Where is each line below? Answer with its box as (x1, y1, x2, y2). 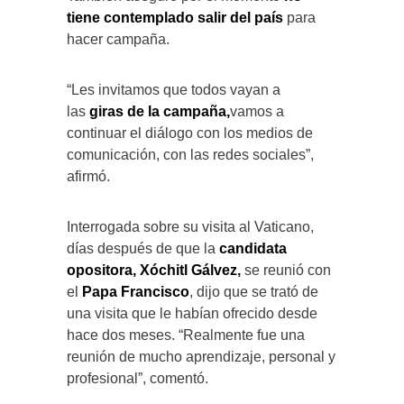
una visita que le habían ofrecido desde (67, 305, 317, 321)
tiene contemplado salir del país (67, 9, 287, 25)
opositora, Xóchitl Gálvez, (67, 262, 244, 278)
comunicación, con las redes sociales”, (67, 146, 314, 162)
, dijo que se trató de (189, 283, 318, 299)
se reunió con (244, 262, 331, 278)
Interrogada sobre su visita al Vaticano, (67, 218, 314, 234)
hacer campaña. (67, 31, 170, 47)
